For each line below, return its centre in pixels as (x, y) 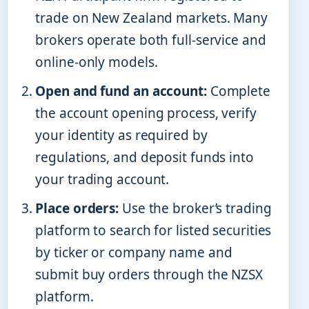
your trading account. (102, 180)
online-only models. (97, 62)
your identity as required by (121, 136)
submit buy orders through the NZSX (149, 275)
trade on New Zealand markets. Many (151, 18)
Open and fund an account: (121, 91)
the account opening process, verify (146, 113)
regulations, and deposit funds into (144, 158)
